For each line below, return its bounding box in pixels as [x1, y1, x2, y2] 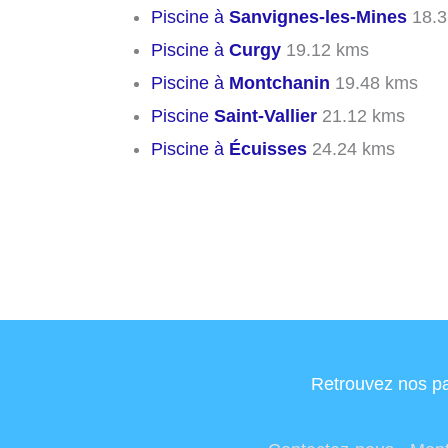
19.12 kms [281, 39, 369, 60]
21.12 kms [317, 105, 405, 126]
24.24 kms [307, 138, 395, 159]
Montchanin [229, 72, 330, 93]
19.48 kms [330, 72, 418, 93]
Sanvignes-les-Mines [229, 6, 407, 27]
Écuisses [229, 138, 307, 159]
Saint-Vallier [214, 105, 317, 126]
